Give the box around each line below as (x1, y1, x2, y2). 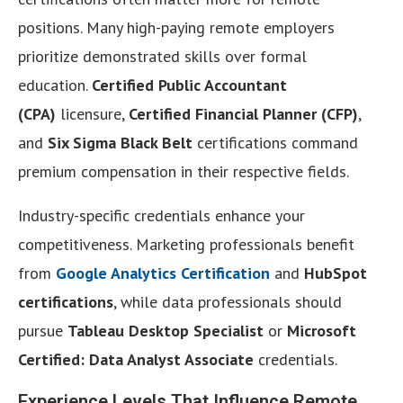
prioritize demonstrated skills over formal (18, 45, 307, 67)
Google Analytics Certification (56, 262, 270, 283)
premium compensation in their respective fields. (18, 160, 349, 182)
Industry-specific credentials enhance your (18, 204, 305, 226)
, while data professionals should (113, 291, 342, 312)
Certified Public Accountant (92, 74, 287, 95)
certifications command (193, 131, 358, 153)
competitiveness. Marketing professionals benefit (18, 233, 354, 255)
